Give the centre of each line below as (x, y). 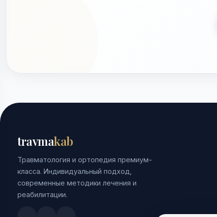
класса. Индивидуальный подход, (75, 171)
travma (36, 141)
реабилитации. (42, 194)
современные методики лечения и (77, 183)
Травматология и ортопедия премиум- (85, 159)
